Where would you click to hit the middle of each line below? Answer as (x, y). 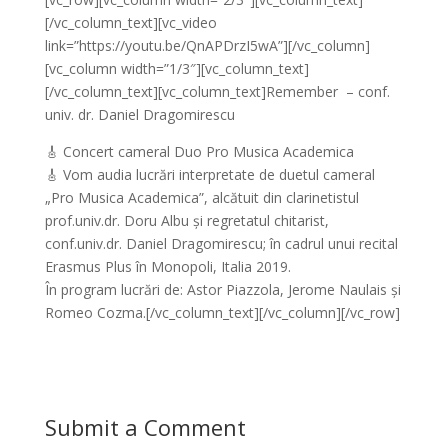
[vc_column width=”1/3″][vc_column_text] (176, 68)
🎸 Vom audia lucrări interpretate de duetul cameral (209, 174)
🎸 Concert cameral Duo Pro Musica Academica (199, 151)
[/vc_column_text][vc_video (130, 22)
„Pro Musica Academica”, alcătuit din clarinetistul (201, 197)
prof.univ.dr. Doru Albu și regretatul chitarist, (186, 220)
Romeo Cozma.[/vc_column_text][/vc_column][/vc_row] (222, 312)
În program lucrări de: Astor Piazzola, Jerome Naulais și (222, 289)
